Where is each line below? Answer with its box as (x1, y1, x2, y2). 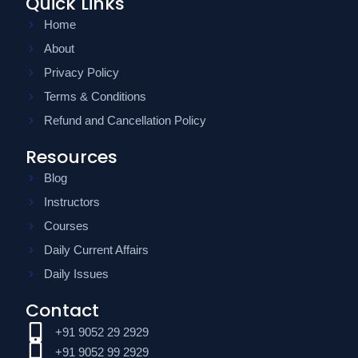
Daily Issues (43, 267, 109, 280)
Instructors (43, 195, 100, 209)
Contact (26, 298, 100, 323)
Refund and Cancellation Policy (43, 113, 206, 127)
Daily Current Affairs (43, 243, 149, 257)
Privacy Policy (43, 66, 119, 79)
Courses (43, 219, 89, 233)
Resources (26, 145, 118, 169)
